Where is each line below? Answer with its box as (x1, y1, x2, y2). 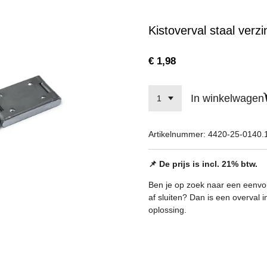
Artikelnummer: (148, 129, 206, 139)
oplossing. (148, 204, 187, 215)
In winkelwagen (190, 92, 264, 104)
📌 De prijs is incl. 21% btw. (148, 159, 257, 169)
